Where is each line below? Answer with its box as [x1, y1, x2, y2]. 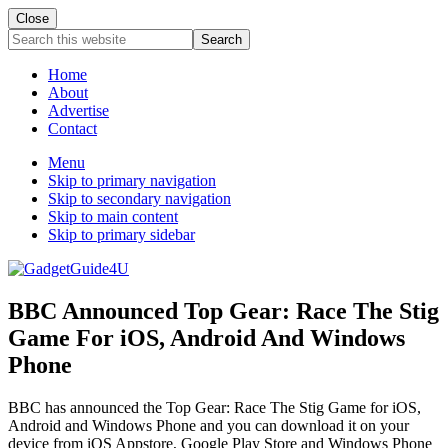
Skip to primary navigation [48, 172, 216, 189]
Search [7, 28, 50, 45]
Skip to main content [48, 208, 178, 225]
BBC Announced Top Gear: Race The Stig [8, 297, 439, 324]
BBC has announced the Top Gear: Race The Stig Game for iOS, [8, 398, 421, 416]
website [7, 64, 55, 81]
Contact [48, 120, 97, 137]
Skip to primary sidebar [48, 226, 195, 243]
